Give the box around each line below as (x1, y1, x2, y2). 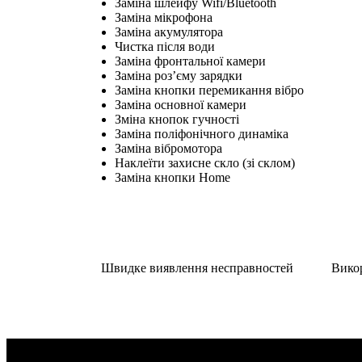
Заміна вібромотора (115, 141, 222, 155)
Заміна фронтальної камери (115, 53, 266, 68)
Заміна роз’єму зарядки (115, 68, 242, 82)
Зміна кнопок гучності (115, 112, 239, 126)
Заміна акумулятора (115, 24, 223, 39)
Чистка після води (115, 39, 215, 53)
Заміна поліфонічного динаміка (115, 126, 288, 141)
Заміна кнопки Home (115, 170, 230, 184)
